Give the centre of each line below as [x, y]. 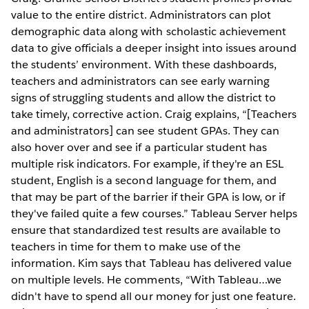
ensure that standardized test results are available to [146, 230]
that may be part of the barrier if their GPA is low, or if [148, 197]
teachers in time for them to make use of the [126, 246]
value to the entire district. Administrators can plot [141, 14]
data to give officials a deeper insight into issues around [154, 48]
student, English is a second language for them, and [144, 180]
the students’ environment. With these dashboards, [144, 64]
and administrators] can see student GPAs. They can [145, 130]
